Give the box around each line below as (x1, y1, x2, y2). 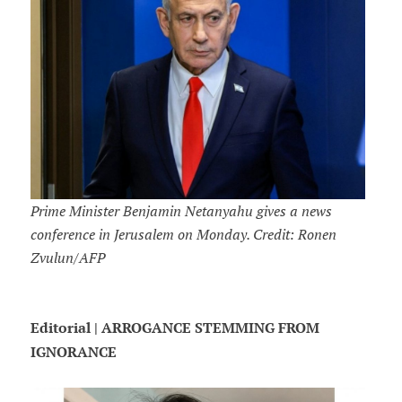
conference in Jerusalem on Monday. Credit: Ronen (30, 225, 336, 244)
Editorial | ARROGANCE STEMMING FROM (30, 319, 319, 338)
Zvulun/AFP (30, 249, 105, 267)
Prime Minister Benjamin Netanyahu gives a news (30, 202, 332, 221)
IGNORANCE (30, 343, 117, 363)
